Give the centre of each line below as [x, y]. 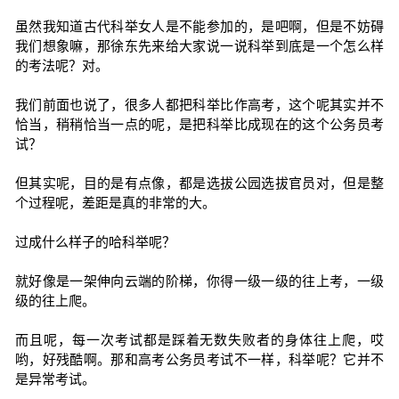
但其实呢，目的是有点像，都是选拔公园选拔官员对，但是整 [199, 183]
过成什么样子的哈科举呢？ [95, 242]
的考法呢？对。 [61, 65]
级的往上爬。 [55, 301]
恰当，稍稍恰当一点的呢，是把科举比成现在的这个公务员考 [199, 124]
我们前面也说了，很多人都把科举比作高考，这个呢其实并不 [199, 105]
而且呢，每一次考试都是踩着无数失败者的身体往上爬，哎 [199, 340]
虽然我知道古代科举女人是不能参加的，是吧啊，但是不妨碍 [199, 26]
